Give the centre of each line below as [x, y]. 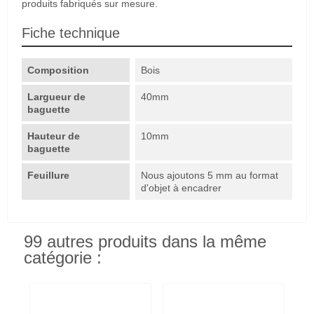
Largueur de [56, 96]
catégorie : [63, 258]
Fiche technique [71, 33]
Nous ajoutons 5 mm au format [210, 175]
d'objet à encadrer [182, 187]
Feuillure [50, 175]
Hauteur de [54, 136]
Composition [58, 70]
